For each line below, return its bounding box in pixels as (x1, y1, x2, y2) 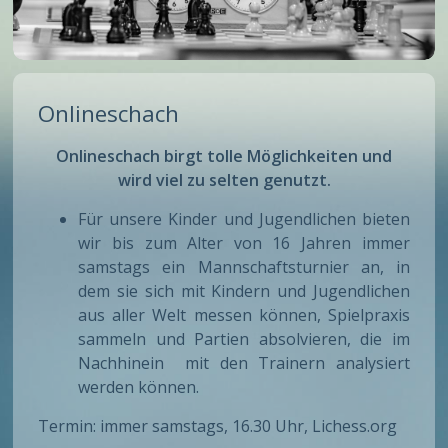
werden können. (78, 376, 200, 399)
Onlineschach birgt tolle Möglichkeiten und (56, 145, 392, 168)
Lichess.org (312, 415, 398, 438)
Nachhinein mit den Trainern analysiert (78, 352, 410, 375)
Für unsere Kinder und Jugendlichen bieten (78, 208, 410, 231)
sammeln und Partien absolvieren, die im (78, 328, 410, 351)
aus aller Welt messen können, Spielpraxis (78, 304, 410, 327)
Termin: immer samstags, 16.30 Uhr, (38, 415, 313, 438)
